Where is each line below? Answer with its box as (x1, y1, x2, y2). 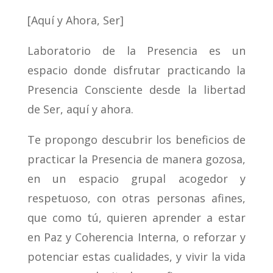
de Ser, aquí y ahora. (27, 102, 133, 117)
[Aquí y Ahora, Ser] (27, 13, 124, 28)
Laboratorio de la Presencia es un (27, 43, 246, 58)
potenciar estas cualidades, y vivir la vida (27, 249, 246, 264)
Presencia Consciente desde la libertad (27, 82, 246, 97)
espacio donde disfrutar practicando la (27, 63, 246, 78)
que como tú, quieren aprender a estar (27, 210, 246, 225)
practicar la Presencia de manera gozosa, (27, 152, 246, 167)
